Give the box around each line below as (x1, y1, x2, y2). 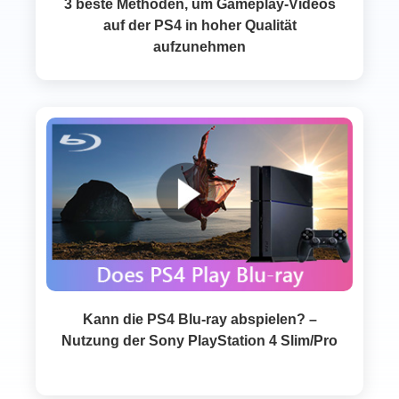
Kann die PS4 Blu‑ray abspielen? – (82, 312, 317, 328)
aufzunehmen (153, 39, 246, 55)
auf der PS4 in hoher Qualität (102, 18, 297, 34)
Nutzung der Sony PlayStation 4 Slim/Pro (61, 333, 338, 349)
